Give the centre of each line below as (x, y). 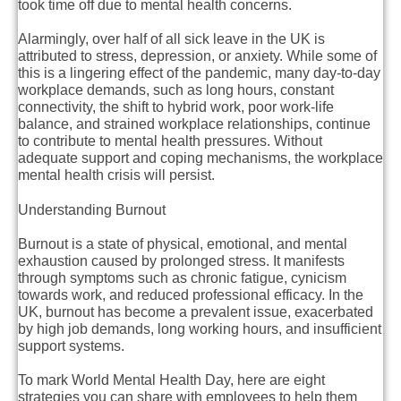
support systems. (71, 346)
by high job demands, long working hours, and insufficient (200, 328)
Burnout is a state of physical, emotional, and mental (183, 243)
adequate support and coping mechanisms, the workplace (200, 158)
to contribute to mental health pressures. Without (170, 141)
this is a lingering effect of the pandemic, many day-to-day (199, 73)
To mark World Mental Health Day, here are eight (171, 380)
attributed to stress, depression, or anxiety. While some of (197, 56)
